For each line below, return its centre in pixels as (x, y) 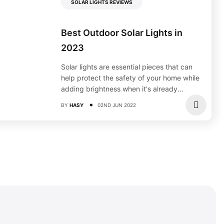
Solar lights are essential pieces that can (127, 67)
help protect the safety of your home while (130, 78)
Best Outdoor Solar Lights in (122, 33)
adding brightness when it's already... (122, 89)
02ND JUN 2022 (117, 105)
